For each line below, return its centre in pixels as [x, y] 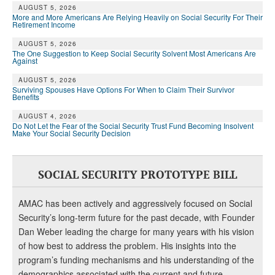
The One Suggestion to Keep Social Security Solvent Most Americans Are [134, 53]
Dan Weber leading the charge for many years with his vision [136, 232]
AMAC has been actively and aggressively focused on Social [135, 203]
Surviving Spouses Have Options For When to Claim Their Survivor [123, 90]
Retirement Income [44, 25]
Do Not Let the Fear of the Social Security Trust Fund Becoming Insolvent [133, 126]
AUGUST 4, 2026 [48, 116]
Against [25, 61]
